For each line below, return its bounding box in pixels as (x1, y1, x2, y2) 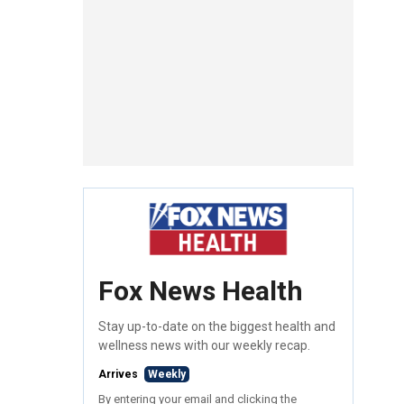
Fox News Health (98, 275, 303, 308)
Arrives (98, 368, 141, 381)
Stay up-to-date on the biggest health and (98, 319, 335, 335)
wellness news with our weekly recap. (98, 338, 310, 353)
